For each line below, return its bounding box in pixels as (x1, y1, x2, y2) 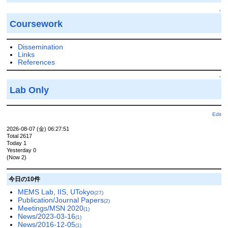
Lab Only (10, 84, 49, 95)
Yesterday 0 (6, 147, 36, 153)
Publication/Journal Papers (17, 196, 104, 205)
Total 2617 (6, 132, 32, 139)
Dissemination (17, 43, 63, 51)
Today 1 (6, 139, 26, 146)
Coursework (10, 18, 63, 29)
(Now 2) (6, 154, 26, 160)
